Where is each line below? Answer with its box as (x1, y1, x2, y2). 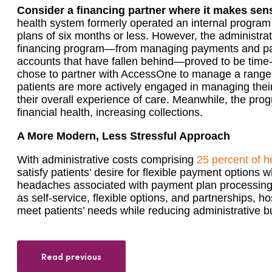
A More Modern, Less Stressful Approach (17, 130, 230, 142)
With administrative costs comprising (17, 154, 197, 166)
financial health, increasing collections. (17, 106, 203, 118)
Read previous (41, 250, 101, 262)
